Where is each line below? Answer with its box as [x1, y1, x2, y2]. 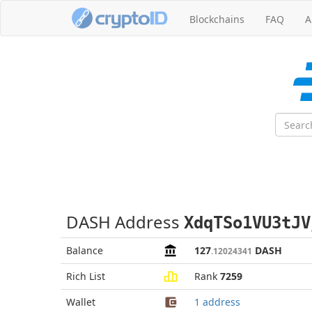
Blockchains [189, 13, 244, 26]
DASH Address [66, 210, 184, 233]
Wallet [66, 295, 95, 309]
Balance [66, 244, 103, 257]
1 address [194, 295, 240, 309]
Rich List [66, 270, 105, 283]
